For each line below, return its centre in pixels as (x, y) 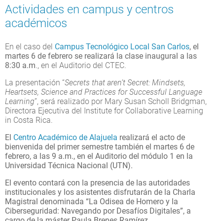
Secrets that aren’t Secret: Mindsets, (125, 82)
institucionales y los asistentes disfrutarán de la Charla (100, 192)
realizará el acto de (151, 137)
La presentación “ (35, 82)
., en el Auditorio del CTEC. (81, 65)
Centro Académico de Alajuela (65, 137)
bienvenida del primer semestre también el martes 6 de (100, 147)
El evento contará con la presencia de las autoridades (97, 183)
